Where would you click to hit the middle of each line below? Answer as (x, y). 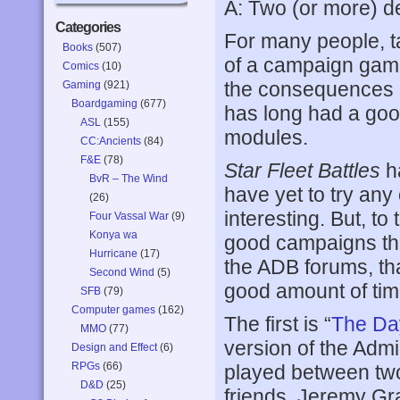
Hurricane (113, 254)
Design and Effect (114, 347)
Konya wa (113, 235)
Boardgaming (104, 104)
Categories (88, 27)
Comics (81, 66)
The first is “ (278, 324)
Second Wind (122, 272)
